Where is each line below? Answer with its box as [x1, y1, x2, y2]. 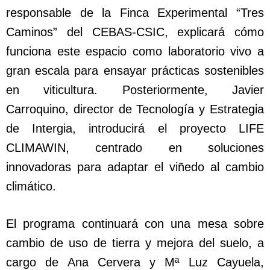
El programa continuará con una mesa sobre [6, 217, 264, 231]
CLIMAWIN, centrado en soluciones [6, 141, 264, 155]
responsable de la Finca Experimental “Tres [6, 6, 264, 20]
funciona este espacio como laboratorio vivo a [6, 45, 264, 58]
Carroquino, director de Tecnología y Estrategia [6, 102, 264, 116]
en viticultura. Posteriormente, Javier [6, 83, 264, 97]
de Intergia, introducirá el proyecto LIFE [6, 122, 264, 136]
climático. [6, 180, 56, 193]
